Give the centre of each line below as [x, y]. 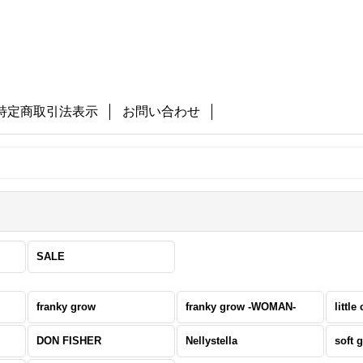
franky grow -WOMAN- [241, 307]
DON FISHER [69, 341]
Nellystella [212, 341]
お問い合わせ [162, 111]
